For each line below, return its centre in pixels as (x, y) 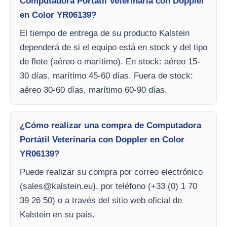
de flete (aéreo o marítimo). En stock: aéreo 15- (110, 62)
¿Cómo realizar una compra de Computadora (110, 125)
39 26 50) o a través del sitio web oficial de (101, 200)
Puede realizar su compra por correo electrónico (111, 172)
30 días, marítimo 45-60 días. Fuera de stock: (106, 76)
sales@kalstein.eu (58, 186)
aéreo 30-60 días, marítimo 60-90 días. (93, 90)
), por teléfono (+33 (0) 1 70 (145, 186)
